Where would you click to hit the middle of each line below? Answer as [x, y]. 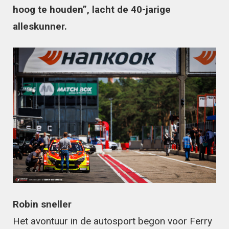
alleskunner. [40, 26]
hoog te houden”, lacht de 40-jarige [92, 9]
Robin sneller [42, 204]
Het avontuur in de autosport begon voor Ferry [112, 221]
